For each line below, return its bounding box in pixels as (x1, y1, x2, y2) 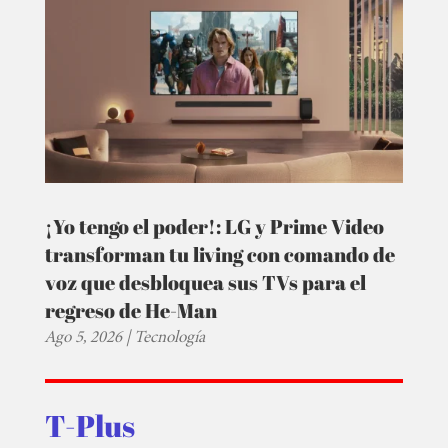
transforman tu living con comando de (44, 240, 395, 268)
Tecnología (133, 323, 205, 349)
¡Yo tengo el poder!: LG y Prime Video (44, 212, 384, 240)
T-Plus (44, 404, 135, 446)
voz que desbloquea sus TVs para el (44, 268, 366, 296)
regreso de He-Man (44, 296, 217, 324)
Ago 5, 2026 (44, 323, 122, 349)
